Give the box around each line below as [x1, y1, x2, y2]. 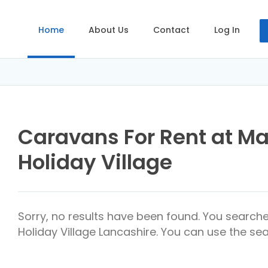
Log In [214, 24, 240, 36]
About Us [89, 24, 129, 36]
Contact [153, 24, 190, 36]
